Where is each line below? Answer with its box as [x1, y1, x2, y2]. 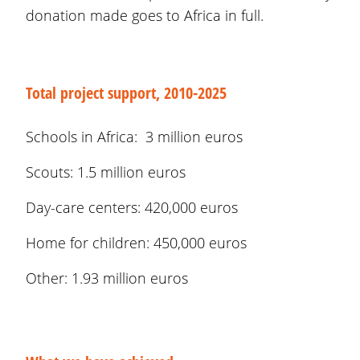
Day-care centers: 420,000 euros [26, 198, 238, 217]
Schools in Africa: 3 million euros [26, 127, 247, 146]
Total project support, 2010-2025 [26, 82, 227, 104]
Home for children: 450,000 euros [26, 233, 247, 252]
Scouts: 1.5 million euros [26, 162, 186, 182]
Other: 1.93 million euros [26, 268, 188, 288]
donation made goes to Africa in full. [26, 6, 264, 25]
